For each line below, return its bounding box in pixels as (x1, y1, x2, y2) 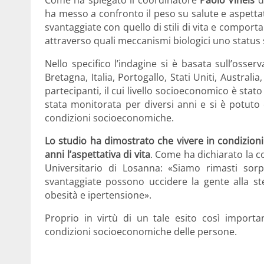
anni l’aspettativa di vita (45, 148, 150, 161)
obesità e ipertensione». (45, 189, 151, 202)
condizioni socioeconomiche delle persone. (45, 225, 237, 239)
